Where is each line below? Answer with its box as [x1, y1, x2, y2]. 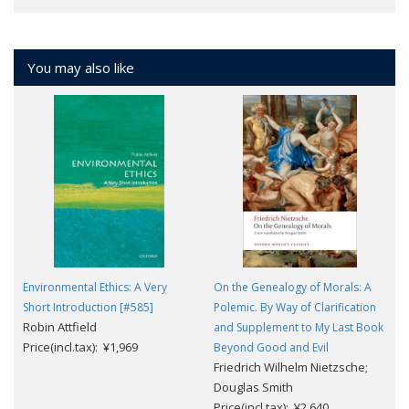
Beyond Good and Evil [214, 340, 329, 356]
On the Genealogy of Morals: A [214, 279, 372, 296]
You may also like [27, 58, 134, 78]
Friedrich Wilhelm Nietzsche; [214, 359, 368, 376]
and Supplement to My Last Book [214, 320, 383, 336]
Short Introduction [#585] [23, 299, 153, 316]
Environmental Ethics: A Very [23, 279, 167, 296]
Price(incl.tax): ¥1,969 [23, 339, 138, 356]
